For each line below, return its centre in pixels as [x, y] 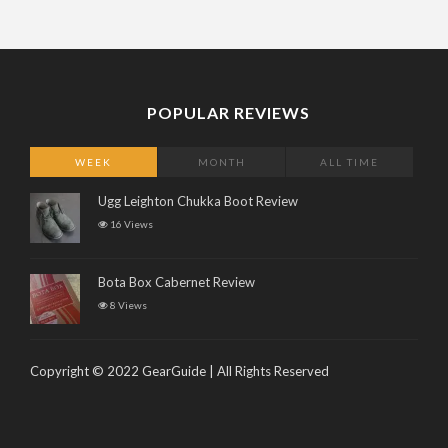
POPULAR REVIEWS [228, 113]
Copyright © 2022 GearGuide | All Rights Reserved [179, 371]
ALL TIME [350, 162]
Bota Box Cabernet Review [176, 282]
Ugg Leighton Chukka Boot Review [198, 201]
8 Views [127, 305]
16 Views [130, 224]
